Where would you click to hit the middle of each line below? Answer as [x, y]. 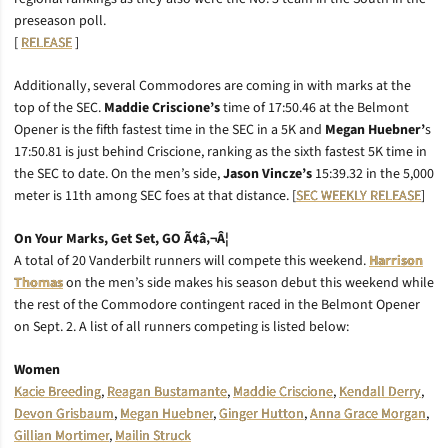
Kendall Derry [380, 392]
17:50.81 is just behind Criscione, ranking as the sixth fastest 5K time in [220, 152]
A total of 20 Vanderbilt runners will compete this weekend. [191, 261]
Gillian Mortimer [61, 436]
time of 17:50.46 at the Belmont [314, 108]
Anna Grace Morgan [368, 414]
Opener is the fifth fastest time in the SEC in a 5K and [169, 130]
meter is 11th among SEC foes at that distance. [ [155, 196]
